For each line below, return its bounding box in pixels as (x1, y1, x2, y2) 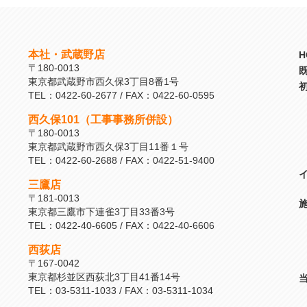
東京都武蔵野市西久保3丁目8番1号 (28, 77, 179, 88)
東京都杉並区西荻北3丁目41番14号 (28, 272, 180, 283)
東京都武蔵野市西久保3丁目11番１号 (28, 142, 188, 153)
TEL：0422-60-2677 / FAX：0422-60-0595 (28, 90, 214, 101)
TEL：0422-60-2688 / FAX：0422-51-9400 (28, 156, 214, 167)
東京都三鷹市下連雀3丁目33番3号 (28, 207, 175, 218)
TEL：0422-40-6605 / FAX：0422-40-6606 (28, 221, 214, 232)
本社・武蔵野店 (28, 49, 105, 61)
